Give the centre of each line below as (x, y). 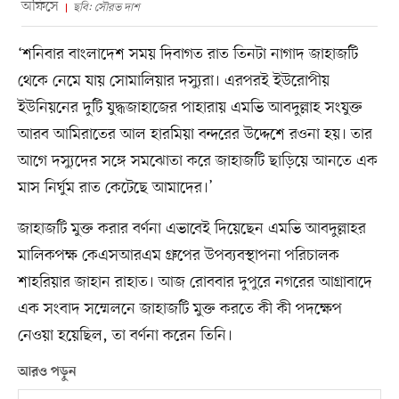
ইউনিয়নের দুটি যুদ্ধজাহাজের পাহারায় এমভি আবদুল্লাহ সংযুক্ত (190, 107)
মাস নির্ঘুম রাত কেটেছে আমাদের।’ (115, 187)
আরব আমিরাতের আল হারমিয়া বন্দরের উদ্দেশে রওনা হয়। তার (195, 134)
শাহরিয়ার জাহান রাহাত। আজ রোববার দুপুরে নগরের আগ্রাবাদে (195, 282)
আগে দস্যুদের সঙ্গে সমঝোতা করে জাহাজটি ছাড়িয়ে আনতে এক (197, 161)
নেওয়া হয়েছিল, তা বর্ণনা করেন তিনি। (125, 335)
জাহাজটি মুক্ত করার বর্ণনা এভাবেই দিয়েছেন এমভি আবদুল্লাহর (191, 228)
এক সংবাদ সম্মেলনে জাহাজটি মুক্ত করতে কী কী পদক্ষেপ (179, 309)
